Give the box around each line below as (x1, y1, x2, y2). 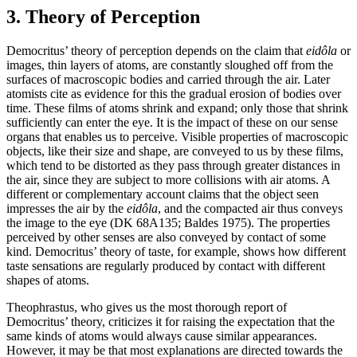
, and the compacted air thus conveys (158, 202, 343, 216)
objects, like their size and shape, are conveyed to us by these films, (6, 144, 343, 159)
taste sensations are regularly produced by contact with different (6, 259, 325, 273)
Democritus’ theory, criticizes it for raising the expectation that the (6, 315, 335, 329)
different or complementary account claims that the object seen (6, 187, 319, 202)
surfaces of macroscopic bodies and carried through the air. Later (6, 73, 330, 87)
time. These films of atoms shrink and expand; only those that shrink (6, 101, 348, 116)
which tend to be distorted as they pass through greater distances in (6, 159, 340, 173)
